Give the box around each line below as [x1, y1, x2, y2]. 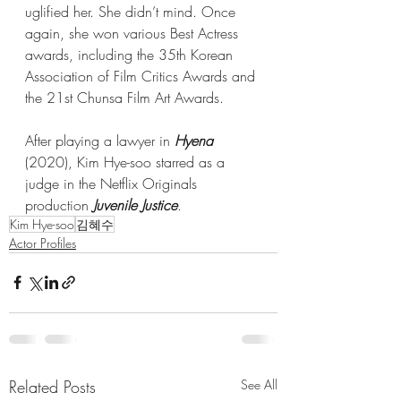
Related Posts [9, 375, 96, 397]
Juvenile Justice [93, 194, 177, 215]
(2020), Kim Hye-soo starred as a [25, 151, 229, 172]
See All [241, 375, 277, 393]
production [25, 194, 93, 215]
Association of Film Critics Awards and [25, 65, 260, 86]
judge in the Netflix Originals [25, 173, 201, 193]
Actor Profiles [9, 234, 76, 252]
